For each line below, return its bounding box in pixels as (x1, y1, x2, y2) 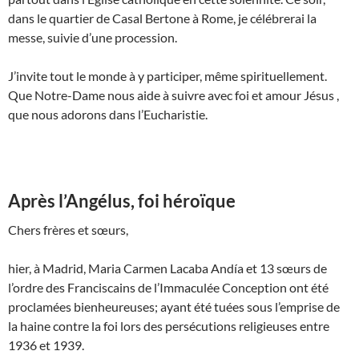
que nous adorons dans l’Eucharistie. (8, 107, 208, 123)
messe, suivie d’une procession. (8, 30, 177, 46)
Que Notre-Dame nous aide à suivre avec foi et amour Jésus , (8, 87, 339, 103)
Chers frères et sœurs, (8, 222, 128, 238)
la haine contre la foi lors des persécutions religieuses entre (8, 318, 329, 334)
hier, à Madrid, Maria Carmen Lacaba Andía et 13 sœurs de (8, 260, 327, 276)
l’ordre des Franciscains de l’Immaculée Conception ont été (8, 280, 329, 296)
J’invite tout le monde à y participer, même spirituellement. (8, 68, 327, 84)
